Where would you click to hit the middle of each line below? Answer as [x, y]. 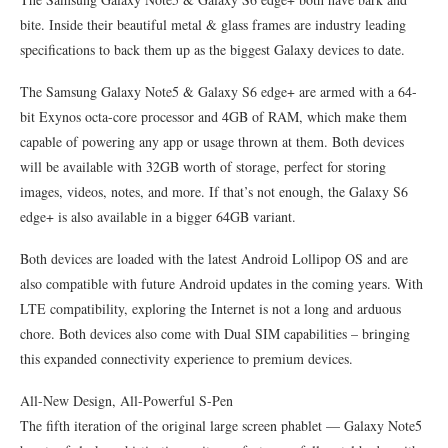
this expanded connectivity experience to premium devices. [186, 358]
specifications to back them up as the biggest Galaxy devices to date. [212, 49]
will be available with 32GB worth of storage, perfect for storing [203, 166]
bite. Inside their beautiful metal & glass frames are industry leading [213, 24]
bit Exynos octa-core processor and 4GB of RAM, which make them [213, 116]
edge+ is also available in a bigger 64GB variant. [158, 216]
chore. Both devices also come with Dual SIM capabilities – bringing [215, 333]
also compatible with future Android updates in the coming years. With [221, 283]
